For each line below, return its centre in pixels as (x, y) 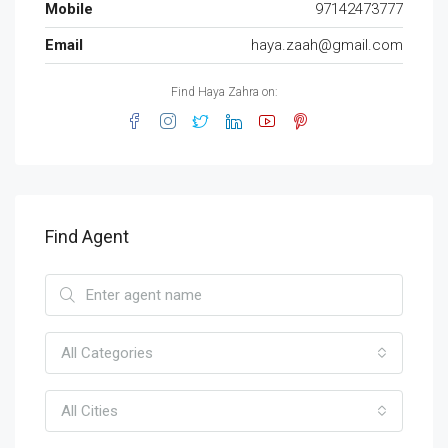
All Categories (107, 353)
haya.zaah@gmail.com (327, 45)
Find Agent (87, 236)
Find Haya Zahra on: (224, 92)
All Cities (89, 411)
